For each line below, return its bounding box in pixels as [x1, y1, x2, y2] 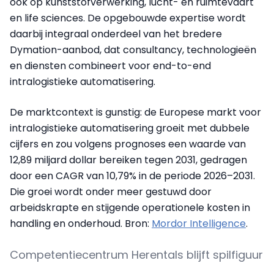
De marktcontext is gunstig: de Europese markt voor [10, 105, 261, 120]
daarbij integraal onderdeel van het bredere [10, 27, 222, 42]
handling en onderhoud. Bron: [10, 217, 152, 231]
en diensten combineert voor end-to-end [10, 59, 211, 73]
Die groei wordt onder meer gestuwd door [10, 185, 212, 199]
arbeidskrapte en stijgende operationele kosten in [10, 201, 250, 215]
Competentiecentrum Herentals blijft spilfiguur [10, 247, 263, 263]
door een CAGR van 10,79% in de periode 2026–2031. [10, 169, 255, 183]
